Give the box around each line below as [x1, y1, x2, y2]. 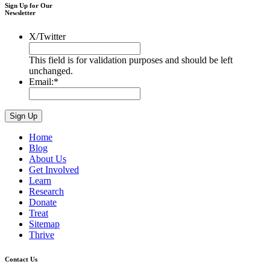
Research [29, 186, 64, 196]
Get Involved [29, 164, 79, 175]
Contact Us [5, 255, 37, 263]
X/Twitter [29, 31, 66, 42]
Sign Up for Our [5, 1, 52, 9]
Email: [29, 76, 54, 87]
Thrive [29, 229, 54, 240]
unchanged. [29, 65, 73, 76]
